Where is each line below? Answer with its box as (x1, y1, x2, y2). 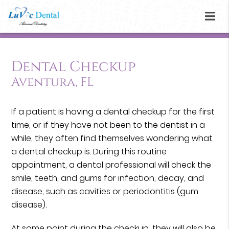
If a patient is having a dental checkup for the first (11, 106, 215, 118)
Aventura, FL (11, 74, 94, 91)
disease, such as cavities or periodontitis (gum (11, 186, 199, 198)
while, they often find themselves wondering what (11, 132, 213, 145)
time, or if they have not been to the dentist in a (11, 119, 205, 131)
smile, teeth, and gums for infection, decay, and (11, 172, 204, 185)
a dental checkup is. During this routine (11, 146, 167, 158)
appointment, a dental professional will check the (11, 159, 212, 171)
